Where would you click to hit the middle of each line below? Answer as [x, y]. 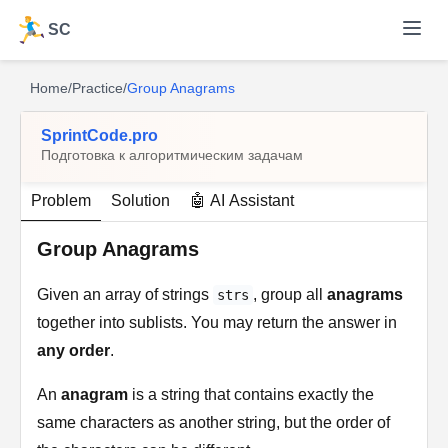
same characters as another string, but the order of [213, 422]
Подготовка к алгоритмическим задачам [172, 155]
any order [73, 350]
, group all [290, 294]
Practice [97, 88]
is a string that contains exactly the [251, 394]
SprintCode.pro [99, 135]
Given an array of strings [125, 294]
